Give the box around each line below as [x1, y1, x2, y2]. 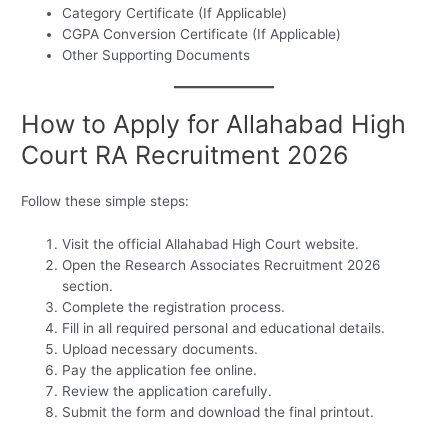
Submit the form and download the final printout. [62, 404, 375, 421]
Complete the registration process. [62, 299, 286, 316]
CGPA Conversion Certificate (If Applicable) [62, 25, 342, 42]
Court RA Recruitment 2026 [21, 140, 350, 171]
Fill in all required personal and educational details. [62, 320, 386, 337]
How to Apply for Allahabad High [21, 109, 407, 140]
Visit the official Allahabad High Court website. [62, 236, 360, 253]
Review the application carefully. [62, 383, 273, 400]
